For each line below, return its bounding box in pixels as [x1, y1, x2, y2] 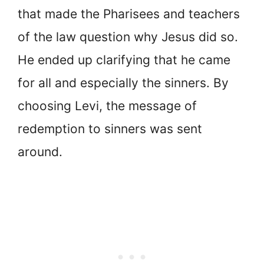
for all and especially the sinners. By [18, 75, 229, 90]
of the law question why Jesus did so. [18, 29, 238, 44]
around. [18, 144, 62, 159]
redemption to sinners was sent [18, 121, 202, 136]
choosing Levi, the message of [18, 98, 197, 113]
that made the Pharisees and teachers [18, 6, 240, 21]
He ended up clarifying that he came [18, 52, 230, 67]
